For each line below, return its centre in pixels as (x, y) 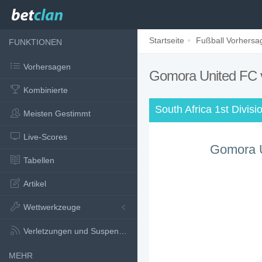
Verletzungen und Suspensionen (71, 231)
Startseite (167, 40)
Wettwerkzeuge (52, 207)
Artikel (35, 184)
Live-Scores (45, 137)
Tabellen (39, 160)
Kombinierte (46, 90)
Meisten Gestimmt (57, 113)
